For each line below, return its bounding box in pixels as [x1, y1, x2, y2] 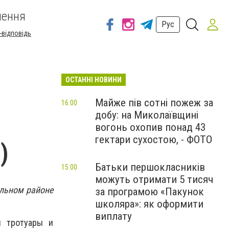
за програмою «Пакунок [95, 186, 204, 198]
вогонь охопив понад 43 [95, 121, 205, 133]
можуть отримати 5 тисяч [95, 173, 213, 186]
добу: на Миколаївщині [95, 109, 198, 121]
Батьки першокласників [95, 161, 205, 173]
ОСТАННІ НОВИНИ [65, 76, 122, 84]
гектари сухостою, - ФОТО [95, 133, 212, 146]
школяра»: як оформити [95, 198, 203, 210]
